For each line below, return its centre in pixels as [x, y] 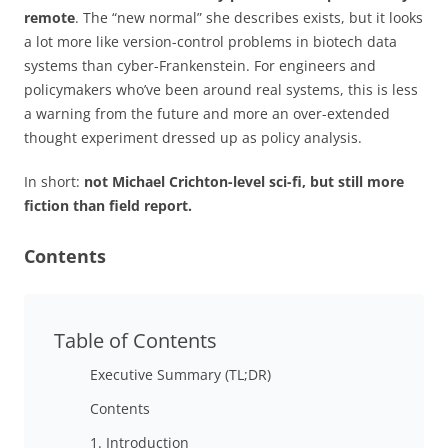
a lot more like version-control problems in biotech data [210, 41]
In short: [54, 181]
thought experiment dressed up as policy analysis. [193, 137]
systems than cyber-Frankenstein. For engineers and [200, 65]
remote [49, 17]
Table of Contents [135, 340]
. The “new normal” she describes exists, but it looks [249, 17]
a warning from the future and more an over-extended [207, 113]
